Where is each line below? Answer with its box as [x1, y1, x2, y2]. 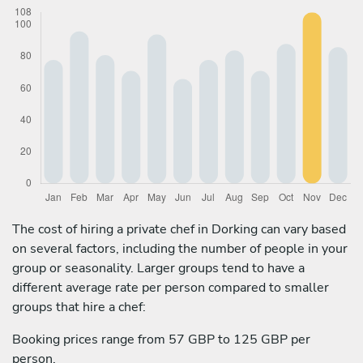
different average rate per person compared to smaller [12, 278, 329, 297]
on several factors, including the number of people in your [12, 239, 348, 258]
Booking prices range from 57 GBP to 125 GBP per [12, 330, 310, 348]
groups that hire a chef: [12, 297, 146, 316]
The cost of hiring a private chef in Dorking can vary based [12, 220, 346, 238]
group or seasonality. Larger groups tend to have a [12, 258, 305, 277]
